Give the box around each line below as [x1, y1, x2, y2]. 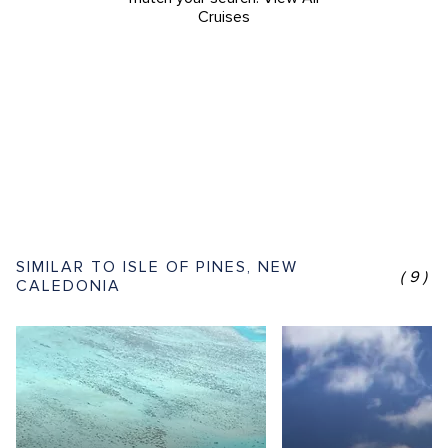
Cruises [198, 7, 250, 27]
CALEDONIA [16, 276, 121, 296]
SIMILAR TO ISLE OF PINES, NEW [16, 257, 298, 277]
